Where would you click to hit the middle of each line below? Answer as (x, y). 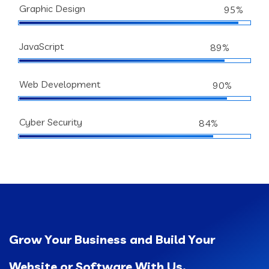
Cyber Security (51, 122)
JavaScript (41, 46)
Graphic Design (52, 8)
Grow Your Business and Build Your (112, 239)
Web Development (60, 84)
